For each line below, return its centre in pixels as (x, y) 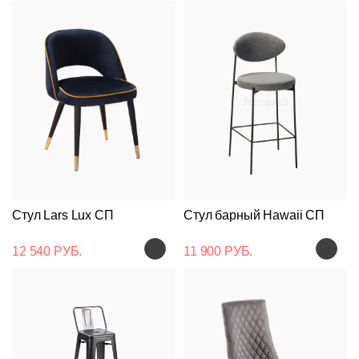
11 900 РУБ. (218, 251)
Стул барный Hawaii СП (254, 215)
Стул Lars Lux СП (63, 215)
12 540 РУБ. (47, 251)
